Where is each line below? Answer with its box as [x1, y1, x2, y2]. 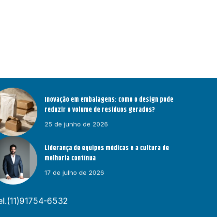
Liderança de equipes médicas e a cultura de [45, 142, 170, 154]
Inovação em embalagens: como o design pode [45, 94, 174, 105]
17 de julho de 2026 [45, 168, 105, 176]
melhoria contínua [45, 153, 96, 164]
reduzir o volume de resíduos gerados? [45, 104, 155, 115]
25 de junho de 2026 [45, 120, 108, 128]
